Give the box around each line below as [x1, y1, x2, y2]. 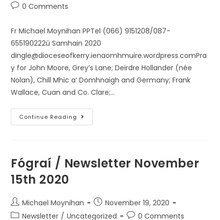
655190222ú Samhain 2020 [11, 38, 102, 48]
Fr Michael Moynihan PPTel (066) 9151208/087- [11, 26, 171, 36]
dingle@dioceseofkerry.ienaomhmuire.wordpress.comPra [11, 51, 207, 60]
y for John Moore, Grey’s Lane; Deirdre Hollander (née [11, 63, 192, 73]
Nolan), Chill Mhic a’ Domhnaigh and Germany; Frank [11, 75, 191, 85]
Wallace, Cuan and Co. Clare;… [11, 87, 115, 97]
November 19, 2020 [105, 198, 170, 208]
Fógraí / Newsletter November [11, 155, 199, 171]
